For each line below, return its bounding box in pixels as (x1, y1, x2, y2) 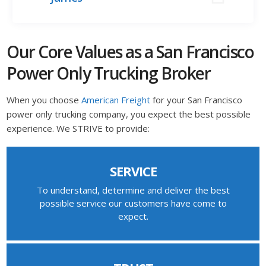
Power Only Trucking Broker (7, 62, 211, 85)
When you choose (7, 94, 82, 106)
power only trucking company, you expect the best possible (7, 108, 251, 121)
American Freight (81, 94, 151, 106)
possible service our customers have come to (39, 197, 227, 210)
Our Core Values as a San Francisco (7, 40, 254, 64)
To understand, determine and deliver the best (36, 184, 230, 197)
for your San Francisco (150, 94, 243, 106)
